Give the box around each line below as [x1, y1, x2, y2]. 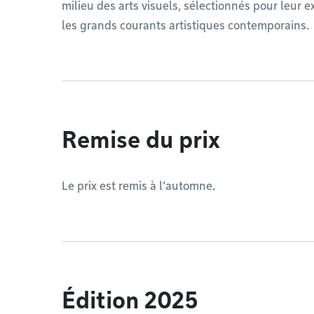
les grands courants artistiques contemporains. [62, 19, 309, 32]
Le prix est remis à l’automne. [62, 179, 215, 193]
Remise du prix [62, 126, 220, 153]
